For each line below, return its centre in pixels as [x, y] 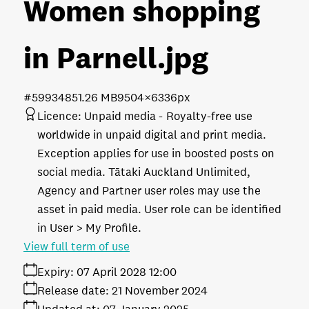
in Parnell [90, 57]
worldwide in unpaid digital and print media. [152, 134]
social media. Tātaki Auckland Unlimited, [144, 172]
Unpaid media [120, 116]
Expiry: [56, 272]
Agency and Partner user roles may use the [149, 190]
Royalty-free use [209, 116]
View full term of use [77, 246]
